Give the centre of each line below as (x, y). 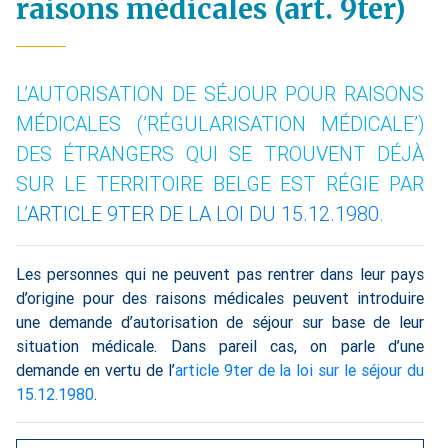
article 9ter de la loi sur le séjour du (299, 370)
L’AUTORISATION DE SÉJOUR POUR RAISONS (220, 94)
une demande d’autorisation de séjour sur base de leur (220, 322)
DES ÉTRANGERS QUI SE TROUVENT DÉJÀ (220, 154)
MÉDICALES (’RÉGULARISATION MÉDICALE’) (220, 124)
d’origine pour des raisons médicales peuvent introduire (220, 298)
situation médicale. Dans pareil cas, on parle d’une (220, 346)
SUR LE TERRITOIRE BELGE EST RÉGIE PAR (220, 184)
